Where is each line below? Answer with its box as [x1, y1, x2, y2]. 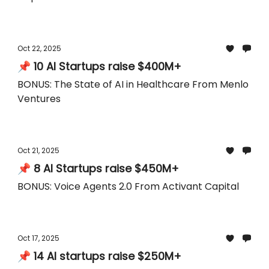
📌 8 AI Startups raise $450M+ [34, 161, 179, 176]
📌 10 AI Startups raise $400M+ [34, 59, 181, 74]
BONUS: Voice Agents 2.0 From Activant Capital [54, 180, 239, 193]
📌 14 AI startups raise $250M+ [34, 249, 181, 264]
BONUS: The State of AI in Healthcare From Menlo [17, 77, 249, 91]
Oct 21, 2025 [17, 145, 59, 156]
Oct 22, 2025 [17, 43, 61, 53]
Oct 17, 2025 [17, 233, 59, 243]
